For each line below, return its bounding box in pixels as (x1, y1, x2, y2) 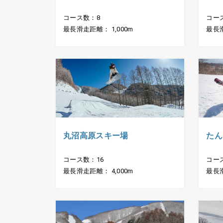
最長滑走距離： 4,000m (63, 167, 133, 175)
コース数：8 (63, 14, 100, 22)
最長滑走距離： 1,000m (63, 25, 133, 33)
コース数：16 (63, 155, 104, 163)
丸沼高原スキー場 (63, 130, 128, 140)
